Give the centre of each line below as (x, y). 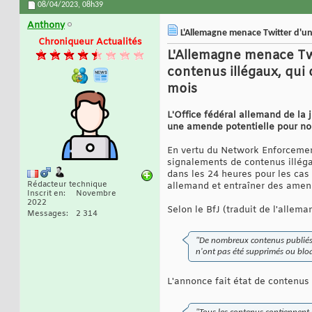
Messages (47, 214)
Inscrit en (45, 194)
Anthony (46, 26)
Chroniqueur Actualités (90, 42)
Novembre (96, 194)
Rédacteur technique (67, 185)
